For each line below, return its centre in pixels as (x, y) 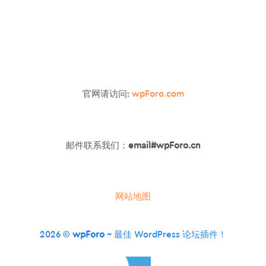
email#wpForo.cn (164, 145)
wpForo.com (158, 94)
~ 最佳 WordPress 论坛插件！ (165, 235)
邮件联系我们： (97, 145)
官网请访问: (107, 94)
